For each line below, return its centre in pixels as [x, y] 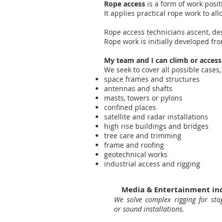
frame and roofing [134, 145]
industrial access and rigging [152, 164]
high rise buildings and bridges [156, 126]
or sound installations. [149, 209]
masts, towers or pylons [143, 98]
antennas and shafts [138, 88]
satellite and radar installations [156, 117]
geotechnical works [136, 154]
